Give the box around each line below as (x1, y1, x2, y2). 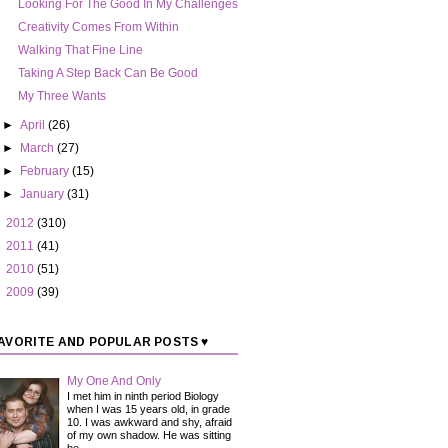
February (20, 164, 73, 179)
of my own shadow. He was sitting (67, 429, 231, 442)
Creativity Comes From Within (17, 20, 179, 35)
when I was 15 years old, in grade (67, 403, 230, 416)
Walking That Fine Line (17, 43, 143, 58)
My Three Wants (17, 89, 106, 104)
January (20, 187, 68, 202)
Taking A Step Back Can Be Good (17, 66, 198, 81)
